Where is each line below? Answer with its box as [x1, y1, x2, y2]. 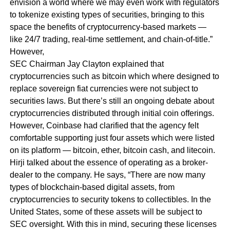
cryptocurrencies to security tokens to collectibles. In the [9, 195, 211, 204]
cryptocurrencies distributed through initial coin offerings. [9, 108, 214, 118]
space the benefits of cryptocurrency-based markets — [9, 22, 206, 31]
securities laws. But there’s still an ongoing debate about [9, 96, 214, 105]
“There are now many [127, 170, 205, 179]
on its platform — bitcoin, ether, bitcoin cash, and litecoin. [9, 145, 215, 155]
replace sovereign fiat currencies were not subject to [9, 84, 198, 93]
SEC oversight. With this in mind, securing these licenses [9, 219, 217, 228]
